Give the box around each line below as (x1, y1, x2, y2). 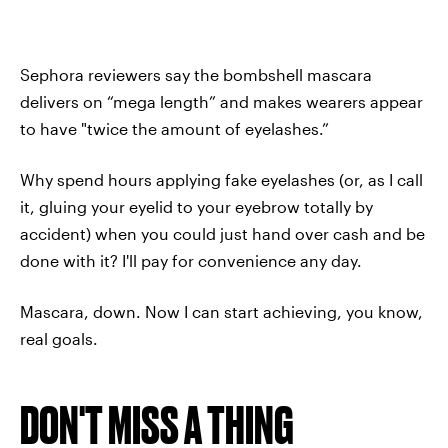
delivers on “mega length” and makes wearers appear (20, 92, 423, 111)
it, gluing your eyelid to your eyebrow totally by (20, 197, 373, 216)
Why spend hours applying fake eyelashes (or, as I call (20, 170, 423, 189)
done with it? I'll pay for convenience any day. (20, 251, 362, 270)
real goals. (20, 329, 98, 348)
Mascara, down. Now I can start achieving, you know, (20, 302, 423, 321)
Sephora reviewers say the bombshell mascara (20, 65, 372, 84)
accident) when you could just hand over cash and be (20, 224, 425, 243)
